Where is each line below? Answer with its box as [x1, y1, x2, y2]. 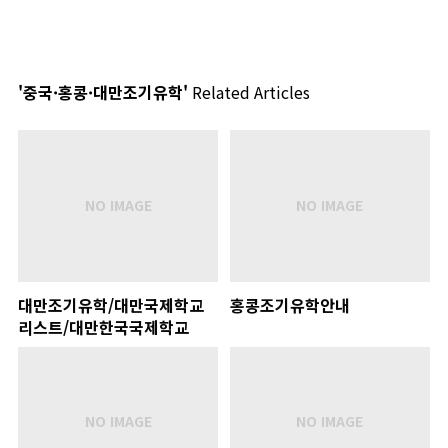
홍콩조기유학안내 [229, 292, 350, 317]
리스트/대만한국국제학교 [18, 314, 189, 339]
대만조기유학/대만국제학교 [18, 292, 204, 317]
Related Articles [188, 80, 310, 104]
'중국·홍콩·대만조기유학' [18, 80, 188, 104]
